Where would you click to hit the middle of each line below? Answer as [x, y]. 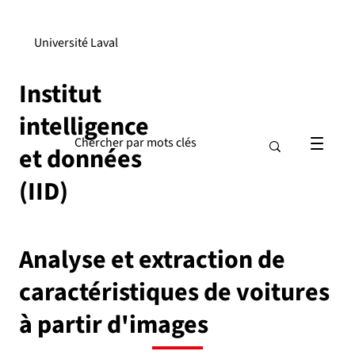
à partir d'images [114, 325]
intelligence [84, 127]
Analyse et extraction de [152, 260]
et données [80, 160]
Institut [60, 95]
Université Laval [76, 43]
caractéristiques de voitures [174, 292]
